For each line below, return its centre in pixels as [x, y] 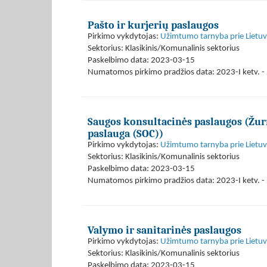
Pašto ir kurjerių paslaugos [153, 25]
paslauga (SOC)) [125, 133]
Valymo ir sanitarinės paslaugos [164, 230]
